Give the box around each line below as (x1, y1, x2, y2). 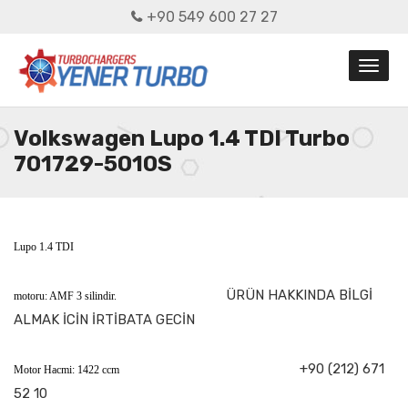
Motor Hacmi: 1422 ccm (14, 362, 300, 376)
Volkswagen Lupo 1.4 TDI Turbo (14, 125, 350, 151)
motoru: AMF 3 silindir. (14, 289, 226, 302)
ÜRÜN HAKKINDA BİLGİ (226, 286, 372, 303)
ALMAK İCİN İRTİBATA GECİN (14, 311, 195, 328)
